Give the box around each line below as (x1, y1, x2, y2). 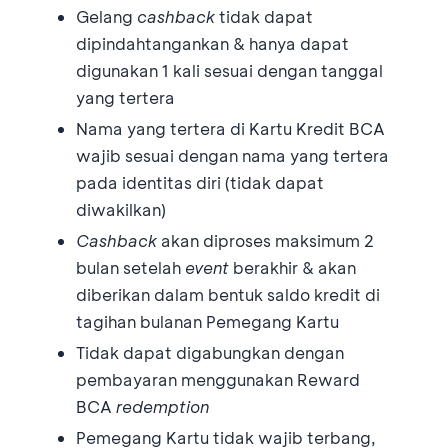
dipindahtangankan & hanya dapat (76, 32, 349, 54)
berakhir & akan (229, 256, 356, 278)
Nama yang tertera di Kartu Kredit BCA (76, 117, 385, 139)
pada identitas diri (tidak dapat (76, 171, 324, 193)
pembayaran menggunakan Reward (76, 368, 360, 390)
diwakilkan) (76, 198, 166, 220)
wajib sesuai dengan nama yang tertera (76, 144, 389, 166)
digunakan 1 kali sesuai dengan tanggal (76, 59, 383, 81)
